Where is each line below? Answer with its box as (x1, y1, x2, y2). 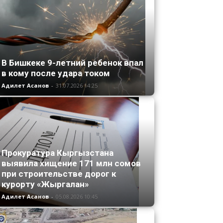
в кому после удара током (1, 68, 110, 78)
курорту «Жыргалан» (1, 179, 89, 189)
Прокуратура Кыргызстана (1, 148, 113, 158)
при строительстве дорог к (1, 169, 116, 179)
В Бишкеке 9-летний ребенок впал (1, 58, 143, 68)
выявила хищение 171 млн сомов (1, 158, 141, 168)
